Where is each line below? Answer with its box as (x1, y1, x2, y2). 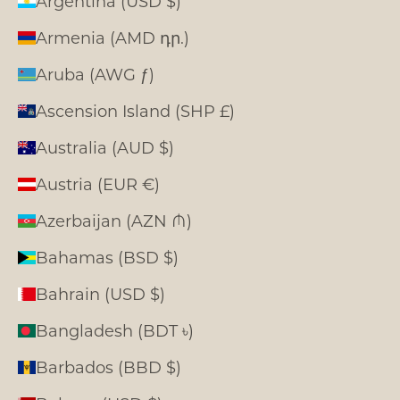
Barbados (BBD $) (36, 355, 181, 378)
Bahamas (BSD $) (36, 246, 179, 268)
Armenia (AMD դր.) (36, 26, 189, 48)
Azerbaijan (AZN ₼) (36, 209, 192, 231)
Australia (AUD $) (36, 136, 174, 158)
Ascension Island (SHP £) (36, 99, 235, 121)
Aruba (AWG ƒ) (36, 62, 154, 85)
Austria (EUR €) (36, 172, 160, 195)
